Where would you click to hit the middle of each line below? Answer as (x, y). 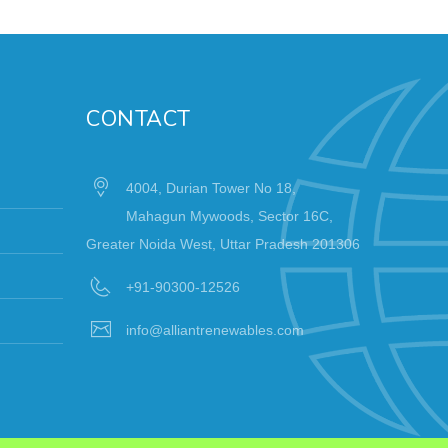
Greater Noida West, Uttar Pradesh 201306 (223, 243)
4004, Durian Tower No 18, (211, 187)
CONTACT (138, 118)
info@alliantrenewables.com (215, 329)
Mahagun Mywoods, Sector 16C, (230, 215)
